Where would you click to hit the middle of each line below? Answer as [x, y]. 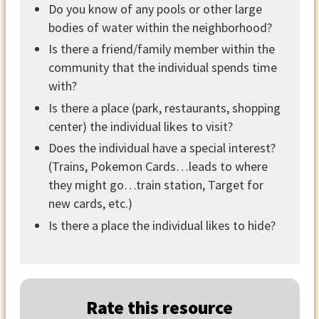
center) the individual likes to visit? [141, 126]
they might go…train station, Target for [156, 185]
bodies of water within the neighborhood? [160, 27]
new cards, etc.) [90, 204]
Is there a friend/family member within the [162, 49]
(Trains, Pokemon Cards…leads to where [158, 167]
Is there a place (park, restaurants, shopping [164, 108]
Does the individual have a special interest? [162, 148]
